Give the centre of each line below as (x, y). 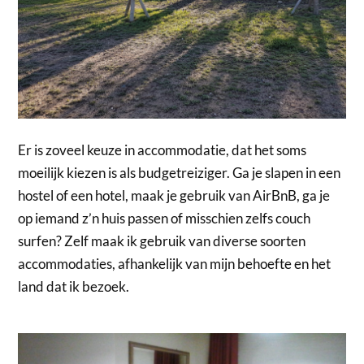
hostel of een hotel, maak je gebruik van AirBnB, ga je (174, 196)
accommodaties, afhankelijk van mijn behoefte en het (175, 264)
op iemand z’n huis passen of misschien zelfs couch (165, 219)
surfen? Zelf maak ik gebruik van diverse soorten (162, 241)
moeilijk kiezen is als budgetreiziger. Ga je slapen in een (180, 173)
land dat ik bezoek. (74, 287)
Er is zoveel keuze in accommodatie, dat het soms (162, 150)
